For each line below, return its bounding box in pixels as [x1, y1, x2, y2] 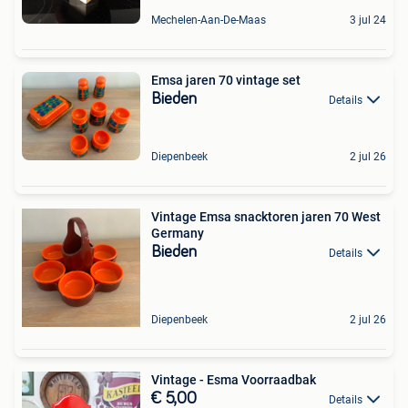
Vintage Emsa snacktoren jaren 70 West [151, 209, 381, 224]
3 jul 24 [350, 13, 386, 26]
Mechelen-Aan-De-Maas [151, 13, 266, 26]
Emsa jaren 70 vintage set [151, 72, 301, 87]
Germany [151, 225, 204, 240]
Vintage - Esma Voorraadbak [241, 372, 316, 387]
